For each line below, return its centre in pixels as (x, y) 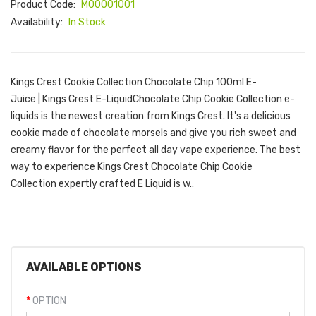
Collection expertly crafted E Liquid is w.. (102, 184)
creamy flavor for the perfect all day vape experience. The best (156, 150)
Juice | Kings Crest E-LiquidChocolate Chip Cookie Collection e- (153, 99)
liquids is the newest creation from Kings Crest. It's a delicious (151, 116)
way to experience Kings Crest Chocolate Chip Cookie (132, 167)
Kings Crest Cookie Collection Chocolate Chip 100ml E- (134, 82)
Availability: (38, 22)
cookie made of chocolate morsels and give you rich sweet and (153, 133)
